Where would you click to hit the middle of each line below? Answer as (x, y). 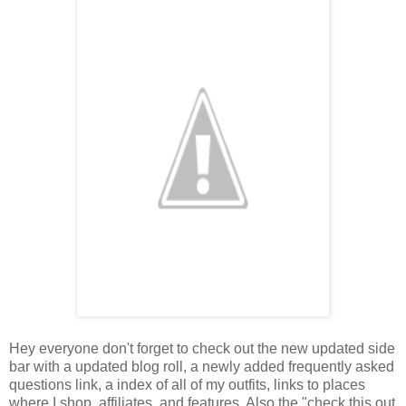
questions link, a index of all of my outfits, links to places (187, 385)
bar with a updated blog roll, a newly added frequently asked (202, 367)
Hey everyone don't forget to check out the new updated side (202, 349)
